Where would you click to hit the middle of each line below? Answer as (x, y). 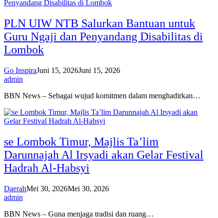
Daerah (15, 188)
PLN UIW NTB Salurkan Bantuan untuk (100, 24)
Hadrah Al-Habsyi (47, 168)
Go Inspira (20, 71)
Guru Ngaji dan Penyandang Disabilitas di (103, 37)
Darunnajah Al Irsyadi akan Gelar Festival (104, 155)
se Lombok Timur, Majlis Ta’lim (81, 142)
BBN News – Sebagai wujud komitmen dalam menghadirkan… (102, 96)
